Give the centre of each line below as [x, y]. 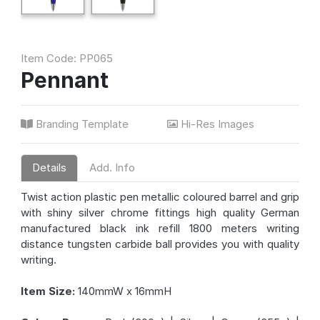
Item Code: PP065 [66, 58]
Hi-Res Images [217, 124]
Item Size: [47, 291]
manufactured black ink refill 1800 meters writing [160, 228]
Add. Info [112, 168]
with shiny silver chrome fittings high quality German [160, 212]
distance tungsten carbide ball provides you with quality [160, 244]
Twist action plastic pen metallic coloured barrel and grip [160, 196]
